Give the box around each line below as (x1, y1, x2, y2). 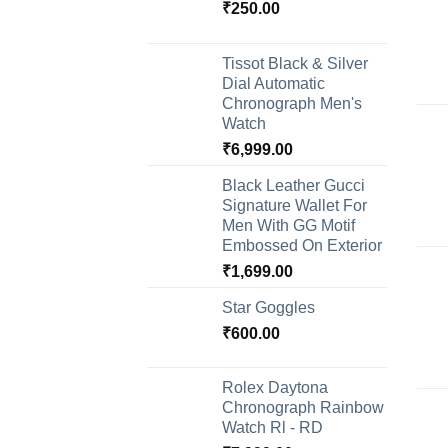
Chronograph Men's (222, 95, 362, 113)
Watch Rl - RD (222, 419, 323, 437)
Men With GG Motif (222, 217, 355, 235)
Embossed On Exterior (222, 237, 382, 255)
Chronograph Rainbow (222, 399, 384, 417)
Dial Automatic (222, 75, 325, 93)
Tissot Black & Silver (222, 55, 368, 73)
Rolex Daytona (222, 379, 328, 397)
